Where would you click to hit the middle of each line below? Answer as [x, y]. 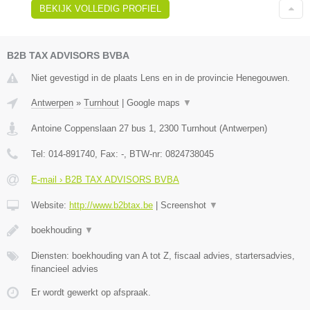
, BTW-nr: [145, 154]
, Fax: [108, 154]
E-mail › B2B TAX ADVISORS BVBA [105, 180]
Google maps [155, 103]
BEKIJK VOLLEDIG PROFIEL [100, 9]
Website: [50, 206]
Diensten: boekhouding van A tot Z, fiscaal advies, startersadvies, [163, 256]
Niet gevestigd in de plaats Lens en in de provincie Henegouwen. [161, 78]
